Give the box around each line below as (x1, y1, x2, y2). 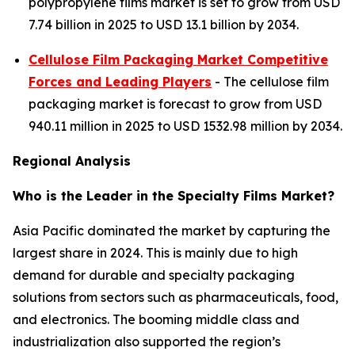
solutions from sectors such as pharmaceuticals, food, (13, 289, 338, 305)
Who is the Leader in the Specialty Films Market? (13, 188, 334, 204)
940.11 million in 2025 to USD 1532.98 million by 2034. (29, 118, 342, 134)
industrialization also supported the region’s (13, 334, 281, 349)
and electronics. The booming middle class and (13, 311, 300, 327)
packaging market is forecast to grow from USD (29, 96, 322, 112)
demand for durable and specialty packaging (13, 267, 295, 283)
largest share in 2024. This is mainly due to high (13, 245, 298, 261)
